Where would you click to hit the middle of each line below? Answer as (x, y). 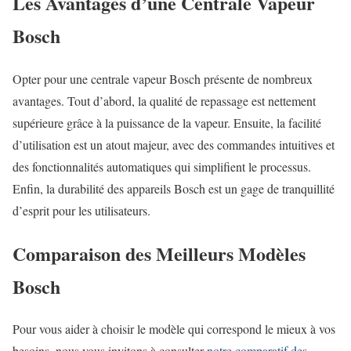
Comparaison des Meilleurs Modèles (159, 253)
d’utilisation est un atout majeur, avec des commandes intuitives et (174, 144)
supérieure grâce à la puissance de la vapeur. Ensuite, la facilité (167, 122)
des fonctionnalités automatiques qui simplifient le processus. (162, 166)
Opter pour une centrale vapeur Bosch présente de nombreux (163, 78)
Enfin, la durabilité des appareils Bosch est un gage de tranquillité (174, 188)
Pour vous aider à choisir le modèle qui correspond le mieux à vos (174, 329)
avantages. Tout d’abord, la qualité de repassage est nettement (164, 100)
